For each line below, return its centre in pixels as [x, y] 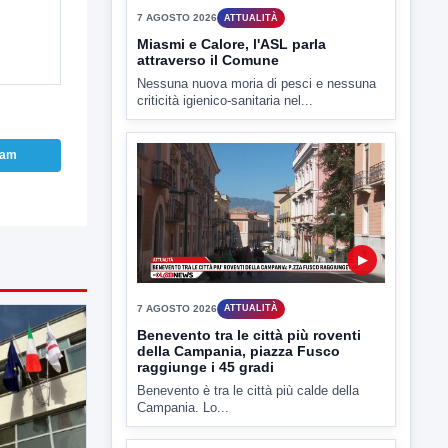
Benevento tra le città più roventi [249, 409]
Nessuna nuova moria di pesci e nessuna [256, 158]
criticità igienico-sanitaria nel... [225, 175]
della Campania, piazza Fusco [238, 425]
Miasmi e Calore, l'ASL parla [231, 118]
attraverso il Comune [208, 134]
